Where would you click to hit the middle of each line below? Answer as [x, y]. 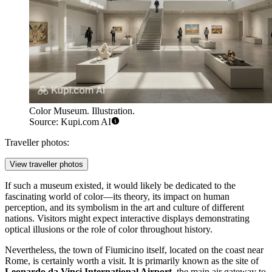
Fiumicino [124, 250]
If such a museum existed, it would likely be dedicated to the [120, 186]
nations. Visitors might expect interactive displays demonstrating [127, 219]
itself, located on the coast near [204, 250]
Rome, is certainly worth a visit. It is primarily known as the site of [132, 261]
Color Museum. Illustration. [82, 111]
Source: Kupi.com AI [70, 122]
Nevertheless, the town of [55, 250]
